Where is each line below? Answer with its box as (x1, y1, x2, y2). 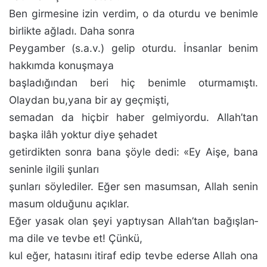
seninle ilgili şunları (9, 163, 99, 175)
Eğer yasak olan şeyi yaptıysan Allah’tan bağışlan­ (9, 215, 258, 227)
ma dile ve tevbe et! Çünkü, (9, 232, 142, 244)
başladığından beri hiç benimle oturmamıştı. (9, 76, 258, 89)
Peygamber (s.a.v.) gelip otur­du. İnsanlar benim (9, 42, 258, 54)
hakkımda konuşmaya (9, 59, 114, 72)
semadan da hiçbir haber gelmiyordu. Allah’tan (9, 111, 258, 123)
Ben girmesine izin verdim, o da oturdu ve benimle (9, 7, 258, 20)
